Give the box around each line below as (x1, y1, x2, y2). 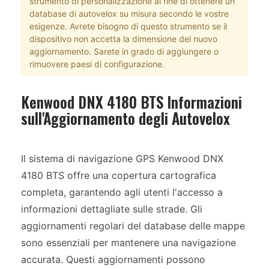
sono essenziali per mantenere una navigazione (21, 237, 236, 249)
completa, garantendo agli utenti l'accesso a (21, 186, 223, 198)
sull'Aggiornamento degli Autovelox (21, 107, 230, 129)
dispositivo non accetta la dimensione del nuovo (29, 33, 217, 44)
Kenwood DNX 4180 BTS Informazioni (21, 91, 242, 113)
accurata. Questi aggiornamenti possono (21, 253, 205, 265)
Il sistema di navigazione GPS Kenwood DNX (21, 153, 223, 165)
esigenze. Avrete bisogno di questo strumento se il (29, 20, 227, 31)
